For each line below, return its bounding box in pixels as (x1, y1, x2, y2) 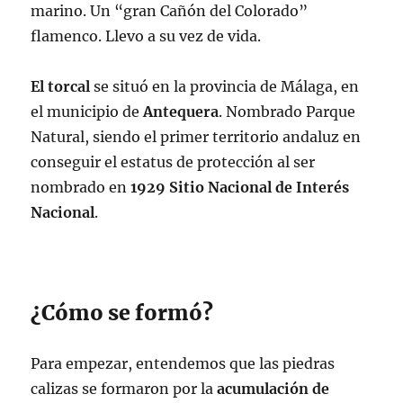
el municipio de (31, 102, 144, 121)
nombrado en (31, 177, 131, 196)
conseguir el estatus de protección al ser (31, 152, 316, 171)
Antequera (143, 102, 219, 121)
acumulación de (217, 379, 330, 398)
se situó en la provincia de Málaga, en (90, 76, 360, 95)
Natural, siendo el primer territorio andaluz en (31, 127, 362, 146)
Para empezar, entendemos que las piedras (31, 354, 336, 372)
